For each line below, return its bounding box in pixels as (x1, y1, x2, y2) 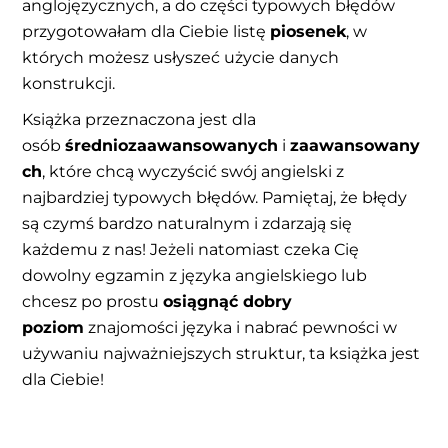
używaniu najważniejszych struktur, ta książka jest (22, 343, 421, 363)
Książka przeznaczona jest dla (22, 109, 257, 129)
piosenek (270, 21, 347, 41)
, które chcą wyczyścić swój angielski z (42, 161, 345, 181)
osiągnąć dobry (163, 291, 293, 311)
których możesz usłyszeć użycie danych (22, 47, 340, 67)
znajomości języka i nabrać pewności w (84, 317, 398, 337)
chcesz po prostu (22, 291, 164, 311)
